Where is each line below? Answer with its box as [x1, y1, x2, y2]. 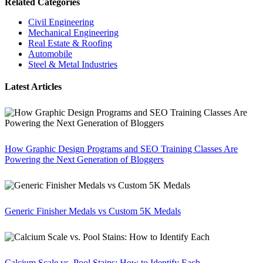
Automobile [28, 49, 72, 59]
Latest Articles [5, 82, 62, 92]
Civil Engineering [28, 17, 94, 28]
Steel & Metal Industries [28, 59, 117, 70]
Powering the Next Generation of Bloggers [5, 154, 164, 165]
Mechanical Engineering [28, 28, 119, 38]
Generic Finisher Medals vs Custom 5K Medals [5, 206, 181, 217]
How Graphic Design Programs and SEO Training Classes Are [5, 144, 238, 154]
